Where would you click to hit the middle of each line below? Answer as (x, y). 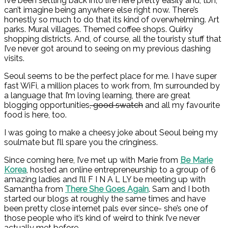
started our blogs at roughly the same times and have (105, 198)
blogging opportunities (47, 105)
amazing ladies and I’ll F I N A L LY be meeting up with (105, 179)
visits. (14, 58)
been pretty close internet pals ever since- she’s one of (106, 208)
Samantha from (35, 189)
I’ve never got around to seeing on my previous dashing (107, 48)
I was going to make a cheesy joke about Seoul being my (111, 132)
